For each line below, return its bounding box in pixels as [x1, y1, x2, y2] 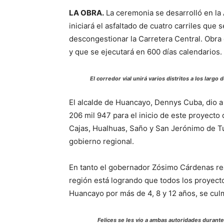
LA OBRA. [69, 7, 104, 17]
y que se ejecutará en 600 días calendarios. [69, 46, 222, 56]
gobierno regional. [69, 136, 134, 146]
